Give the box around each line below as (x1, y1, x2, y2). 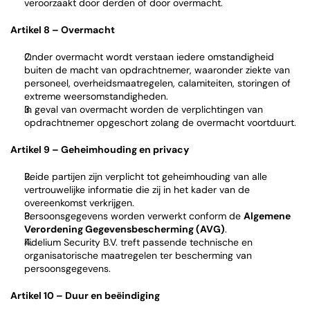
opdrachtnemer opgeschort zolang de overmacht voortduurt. (24, 116, 296, 129)
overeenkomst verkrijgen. (24, 197, 134, 209)
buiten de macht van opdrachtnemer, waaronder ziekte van (24, 64, 290, 76)
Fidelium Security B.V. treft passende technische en (24, 236, 253, 248)
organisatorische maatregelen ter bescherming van (24, 249, 252, 262)
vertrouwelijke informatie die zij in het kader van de (24, 183, 250, 196)
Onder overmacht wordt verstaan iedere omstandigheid (24, 51, 274, 63)
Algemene (244, 210, 291, 222)
